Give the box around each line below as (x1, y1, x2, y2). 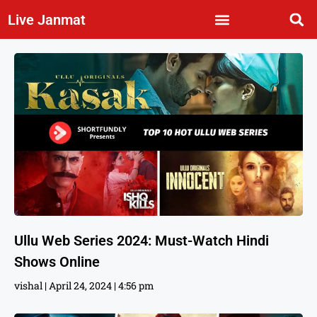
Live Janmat (8, 11, 86, 28)
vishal (14, 278, 45, 292)
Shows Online (14, 253, 100, 270)
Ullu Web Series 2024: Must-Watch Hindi (14, 231, 269, 249)
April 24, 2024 (47, 278, 114, 292)
